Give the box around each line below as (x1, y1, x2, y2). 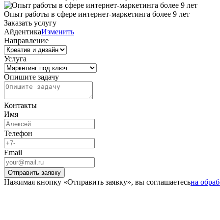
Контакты (4, 101, 37, 110)
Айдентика (4, 27, 41, 36)
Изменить (41, 27, 74, 36)
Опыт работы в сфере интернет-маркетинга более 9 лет (4, 10, 190, 19)
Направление (4, 36, 49, 45)
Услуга (4, 55, 27, 63)
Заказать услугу (4, 19, 56, 27)
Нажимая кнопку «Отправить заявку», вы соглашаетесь (4, 178, 191, 187)
